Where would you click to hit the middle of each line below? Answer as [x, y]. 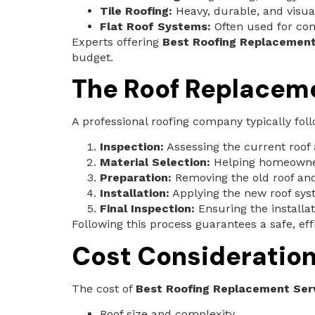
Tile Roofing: [136, 11]
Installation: [135, 193]
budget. [92, 57]
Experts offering [117, 41]
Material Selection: [155, 162]
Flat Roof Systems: [155, 26]
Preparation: [136, 178]
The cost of [104, 288]
